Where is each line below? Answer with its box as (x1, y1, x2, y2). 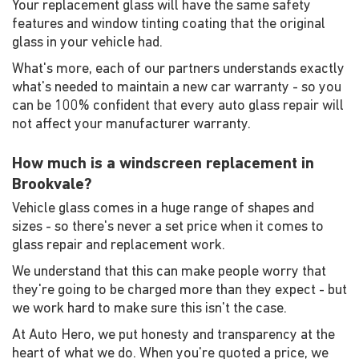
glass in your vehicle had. (12, 35, 163, 50)
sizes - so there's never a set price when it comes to (12, 220, 324, 235)
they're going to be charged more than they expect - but (12, 283, 347, 298)
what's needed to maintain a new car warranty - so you (12, 80, 341, 95)
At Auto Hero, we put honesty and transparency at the (12, 328, 335, 343)
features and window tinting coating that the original (12, 17, 325, 32)
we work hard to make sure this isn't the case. (12, 301, 287, 317)
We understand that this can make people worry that (12, 264, 326, 280)
